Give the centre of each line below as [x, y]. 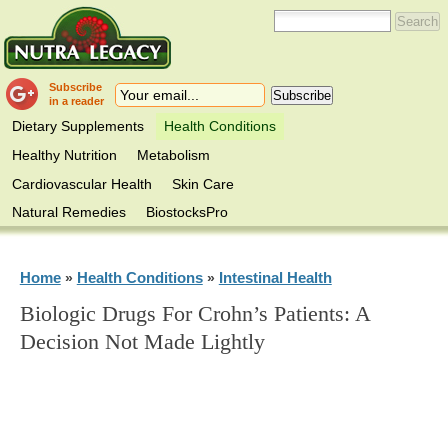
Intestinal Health [275, 277]
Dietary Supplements [78, 126]
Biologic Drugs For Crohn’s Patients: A [194, 314]
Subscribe [76, 87]
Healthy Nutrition [65, 154]
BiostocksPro [187, 212]
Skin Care [203, 183]
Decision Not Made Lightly [142, 342]
